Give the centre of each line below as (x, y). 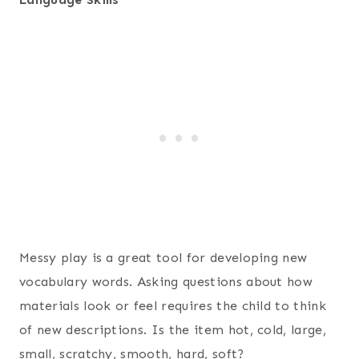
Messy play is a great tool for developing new (163, 257)
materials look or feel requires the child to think (173, 305)
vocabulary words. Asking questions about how (166, 281)
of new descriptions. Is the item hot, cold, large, (173, 329)
